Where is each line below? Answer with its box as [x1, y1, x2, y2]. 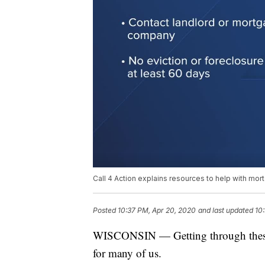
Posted [93, 206, 118, 215]
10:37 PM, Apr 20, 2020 [118, 206, 196, 215]
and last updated [198, 206, 253, 215]
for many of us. [93, 245, 161, 261]
